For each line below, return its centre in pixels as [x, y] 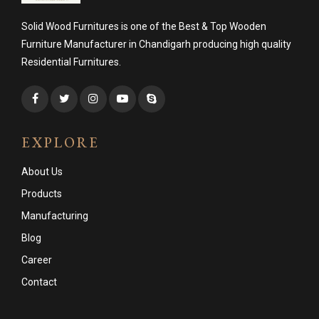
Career [37, 260]
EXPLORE [61, 142]
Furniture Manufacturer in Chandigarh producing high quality [156, 44]
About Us [42, 171]
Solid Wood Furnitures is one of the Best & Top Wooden [144, 26]
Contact [39, 282]
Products [42, 193]
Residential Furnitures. [71, 62]
